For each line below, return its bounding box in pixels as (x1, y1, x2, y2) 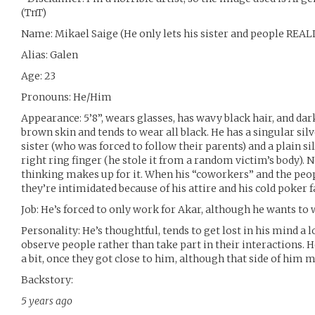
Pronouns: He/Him (21, 91, 112, 103)
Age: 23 (21, 70, 56, 82)
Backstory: (21, 274, 73, 286)
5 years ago (21, 295, 72, 307)
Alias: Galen (21, 49, 78, 61)
